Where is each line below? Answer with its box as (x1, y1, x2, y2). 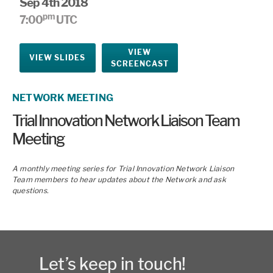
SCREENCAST (111, 58, 169, 68)
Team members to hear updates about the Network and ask (12, 174, 226, 184)
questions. (12, 185, 49, 195)
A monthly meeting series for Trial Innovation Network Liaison (12, 163, 235, 173)
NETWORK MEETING (12, 91, 113, 104)
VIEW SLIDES (29, 53, 86, 63)
